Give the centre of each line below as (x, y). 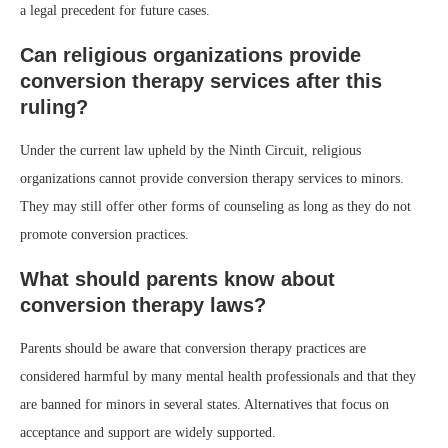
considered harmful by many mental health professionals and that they (218, 376)
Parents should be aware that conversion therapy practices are (193, 348)
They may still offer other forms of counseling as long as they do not (215, 206)
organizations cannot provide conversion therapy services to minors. (212, 178)
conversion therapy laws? (143, 304)
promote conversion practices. (104, 234)
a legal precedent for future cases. (115, 10)
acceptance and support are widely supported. (148, 432)
